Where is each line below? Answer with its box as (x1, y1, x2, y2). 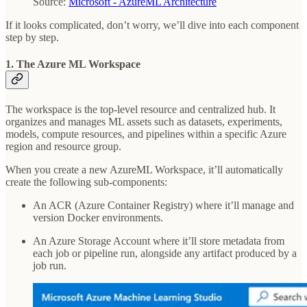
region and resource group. (5, 140, 121, 153)
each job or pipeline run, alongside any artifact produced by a (33, 247, 297, 260)
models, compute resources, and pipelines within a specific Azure (5, 128, 286, 140)
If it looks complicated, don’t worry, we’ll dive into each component (5, 19, 299, 31)
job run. (33, 260, 66, 272)
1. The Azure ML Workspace (5, 58, 140, 71)
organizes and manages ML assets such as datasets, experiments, (5, 116, 282, 128)
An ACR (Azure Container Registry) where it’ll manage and (33, 199, 294, 212)
